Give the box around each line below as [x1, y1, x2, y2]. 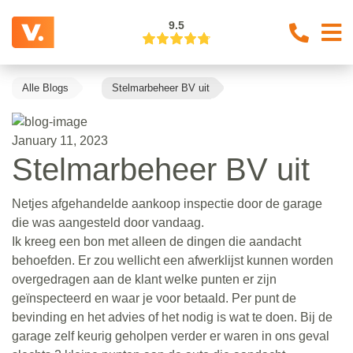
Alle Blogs [22, 82, 69, 94]
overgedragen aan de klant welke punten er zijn [12, 272, 277, 286]
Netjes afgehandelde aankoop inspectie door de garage [12, 196, 322, 210]
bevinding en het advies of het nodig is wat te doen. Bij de [12, 310, 333, 324]
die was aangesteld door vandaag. [12, 215, 204, 229]
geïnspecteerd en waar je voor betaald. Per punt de [12, 291, 296, 305]
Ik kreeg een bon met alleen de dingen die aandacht [12, 234, 301, 248]
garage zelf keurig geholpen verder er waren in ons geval [12, 329, 329, 343]
